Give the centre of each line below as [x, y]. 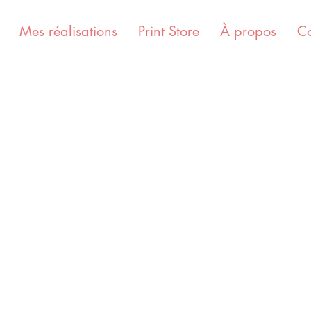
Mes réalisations [69, 31]
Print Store [169, 31]
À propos [249, 31]
